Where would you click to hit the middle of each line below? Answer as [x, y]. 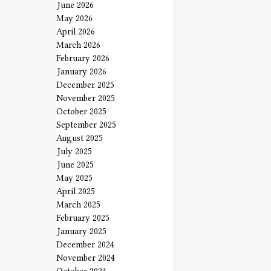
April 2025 [76, 191]
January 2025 [81, 231]
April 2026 [76, 32]
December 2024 [85, 245]
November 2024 [86, 258]
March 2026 [78, 45]
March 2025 [78, 205]
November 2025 [86, 98]
